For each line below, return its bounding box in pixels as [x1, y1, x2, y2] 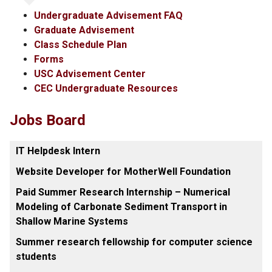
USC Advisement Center [34, 67, 146, 80]
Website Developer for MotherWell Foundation [16, 165, 231, 177]
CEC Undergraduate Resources [34, 82, 178, 94]
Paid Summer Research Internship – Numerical [16, 186, 230, 198]
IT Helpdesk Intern [16, 144, 100, 157]
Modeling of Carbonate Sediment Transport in [16, 200, 227, 212]
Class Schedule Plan [34, 38, 127, 50]
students [16, 250, 56, 262]
